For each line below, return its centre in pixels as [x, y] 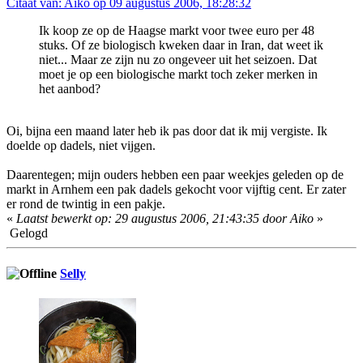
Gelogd [27, 233]
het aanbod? [70, 89]
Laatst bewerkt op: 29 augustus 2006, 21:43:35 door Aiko [165, 219]
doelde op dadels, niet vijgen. [81, 146]
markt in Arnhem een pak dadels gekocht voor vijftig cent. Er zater [176, 190]
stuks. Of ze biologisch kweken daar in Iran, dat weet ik [181, 45]
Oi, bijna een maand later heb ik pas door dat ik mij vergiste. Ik [167, 131]
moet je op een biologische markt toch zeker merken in [178, 75]
